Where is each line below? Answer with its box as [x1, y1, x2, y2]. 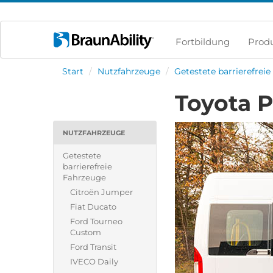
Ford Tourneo [70, 216, 122, 226]
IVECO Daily [70, 257, 118, 266]
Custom [70, 227, 101, 237]
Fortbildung [175, 36, 230, 48]
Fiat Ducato [70, 202, 116, 211]
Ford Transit [70, 242, 116, 252]
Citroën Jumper [70, 187, 133, 197]
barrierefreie [63, 161, 112, 171]
